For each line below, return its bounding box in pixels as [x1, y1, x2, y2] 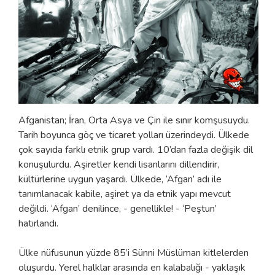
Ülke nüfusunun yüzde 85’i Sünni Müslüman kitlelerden [18, 246, 249, 260]
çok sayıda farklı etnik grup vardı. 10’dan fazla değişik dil [18, 142, 253, 157]
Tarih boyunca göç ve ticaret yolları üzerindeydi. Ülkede [18, 128, 249, 142]
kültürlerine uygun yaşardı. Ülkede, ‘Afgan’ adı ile [18, 172, 222, 186]
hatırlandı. [18, 216, 61, 230]
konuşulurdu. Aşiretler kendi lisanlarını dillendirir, [18, 157, 219, 171]
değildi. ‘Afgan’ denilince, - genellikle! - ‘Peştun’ [18, 201, 217, 215]
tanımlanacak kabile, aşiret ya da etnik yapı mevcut [18, 187, 231, 201]
